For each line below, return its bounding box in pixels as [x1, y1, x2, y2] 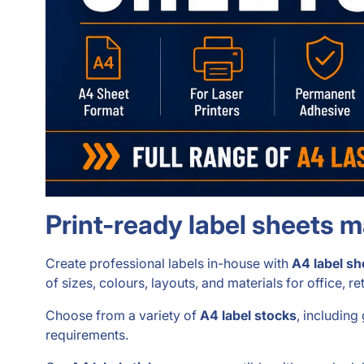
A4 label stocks [200, 307, 297, 323]
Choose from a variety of [45, 307, 200, 323]
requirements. [45, 327, 128, 343]
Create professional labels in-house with [45, 255, 292, 271]
